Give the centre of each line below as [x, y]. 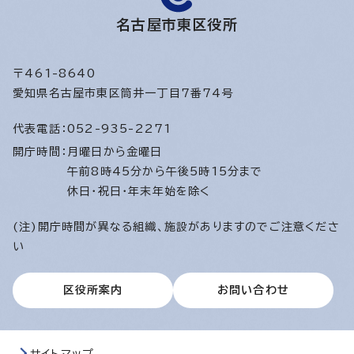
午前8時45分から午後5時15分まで [165, 172]
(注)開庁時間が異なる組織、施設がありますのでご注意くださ [176, 227]
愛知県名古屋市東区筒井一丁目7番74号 [123, 94]
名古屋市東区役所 [177, 25]
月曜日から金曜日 [119, 152]
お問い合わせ [253, 290]
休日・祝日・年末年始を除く [139, 192]
